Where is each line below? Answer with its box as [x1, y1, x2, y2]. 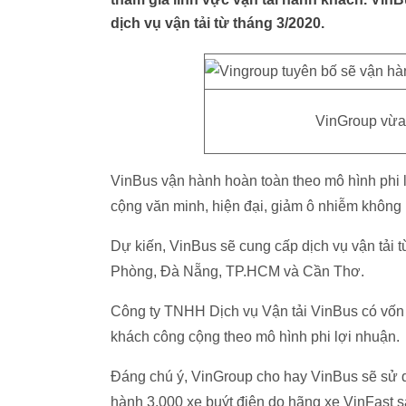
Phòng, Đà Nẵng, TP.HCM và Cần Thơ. [111, 264, 364, 279]
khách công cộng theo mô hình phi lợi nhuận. [111, 329, 400, 344]
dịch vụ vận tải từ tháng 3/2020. [111, 15, 324, 31]
